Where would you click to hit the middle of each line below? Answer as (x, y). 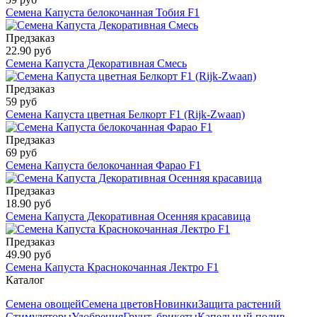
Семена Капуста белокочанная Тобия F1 (103, 13)
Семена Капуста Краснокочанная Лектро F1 (112, 267)
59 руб (21, 102)
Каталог (25, 280)
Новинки (176, 304)
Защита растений (240, 304)
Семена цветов (117, 304)
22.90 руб (28, 51)
